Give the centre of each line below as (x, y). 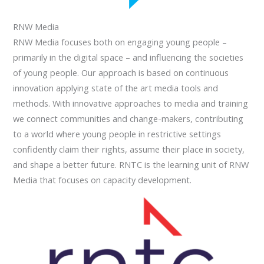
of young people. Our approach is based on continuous (121, 73)
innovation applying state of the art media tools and (116, 88)
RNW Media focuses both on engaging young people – (120, 42)
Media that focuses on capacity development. (105, 180)
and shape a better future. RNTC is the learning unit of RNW (131, 165)
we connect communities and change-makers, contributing (128, 119)
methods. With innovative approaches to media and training (131, 103)
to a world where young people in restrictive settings (117, 134)
